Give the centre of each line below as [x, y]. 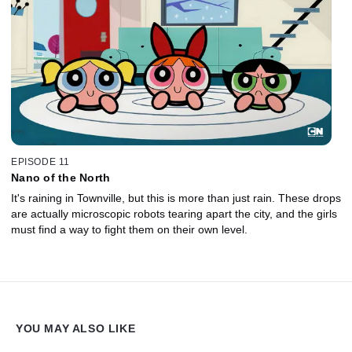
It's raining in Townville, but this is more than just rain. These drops [176, 198]
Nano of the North [61, 178]
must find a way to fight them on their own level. [129, 230]
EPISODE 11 [40, 162]
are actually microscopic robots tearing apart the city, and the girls [174, 214]
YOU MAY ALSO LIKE [76, 328]
